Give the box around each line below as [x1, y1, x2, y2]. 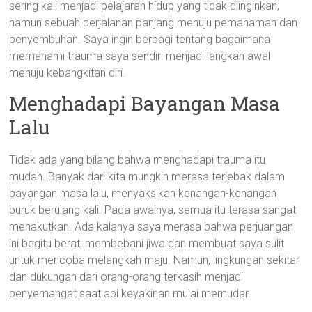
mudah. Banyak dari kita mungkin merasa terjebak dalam [9, 170, 286, 183]
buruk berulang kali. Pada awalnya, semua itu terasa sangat [9, 203, 297, 217]
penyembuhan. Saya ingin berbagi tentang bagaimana [9, 33, 271, 46]
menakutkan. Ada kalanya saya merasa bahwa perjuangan [9, 220, 294, 233]
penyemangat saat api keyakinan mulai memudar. [9, 287, 251, 300]
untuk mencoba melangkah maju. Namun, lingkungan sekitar [9, 253, 300, 267]
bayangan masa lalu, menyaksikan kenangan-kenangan [9, 187, 277, 200]
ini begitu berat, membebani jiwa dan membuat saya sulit [9, 237, 285, 250]
